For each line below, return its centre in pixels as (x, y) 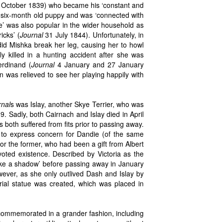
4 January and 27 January (99, 64)
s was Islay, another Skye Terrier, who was (77, 104)
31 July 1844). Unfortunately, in (93, 34)
